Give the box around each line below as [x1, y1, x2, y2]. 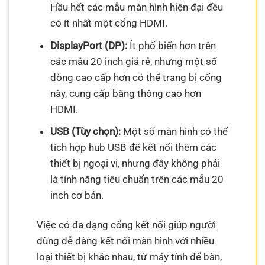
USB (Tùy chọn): [50, 125, 121, 138]
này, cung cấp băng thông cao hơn [50, 87, 201, 99]
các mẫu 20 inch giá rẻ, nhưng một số [50, 55, 217, 67]
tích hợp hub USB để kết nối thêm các [50, 141, 216, 154]
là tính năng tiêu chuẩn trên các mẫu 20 [50, 173, 224, 186]
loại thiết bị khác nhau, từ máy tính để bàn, [37, 250, 222, 263]
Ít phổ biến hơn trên [127, 39, 216, 51]
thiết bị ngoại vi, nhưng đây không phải [50, 157, 220, 170]
